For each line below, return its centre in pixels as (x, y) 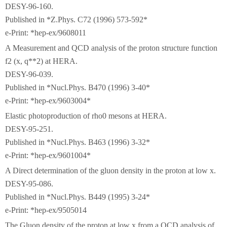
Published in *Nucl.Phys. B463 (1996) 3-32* (78, 142)
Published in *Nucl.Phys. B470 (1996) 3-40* (78, 87)
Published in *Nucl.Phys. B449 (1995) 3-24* (78, 197)
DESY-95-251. (29, 129)
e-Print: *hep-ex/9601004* (48, 155)
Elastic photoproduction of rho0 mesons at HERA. (86, 116)
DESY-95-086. (29, 184)
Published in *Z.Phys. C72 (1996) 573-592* (76, 20)
